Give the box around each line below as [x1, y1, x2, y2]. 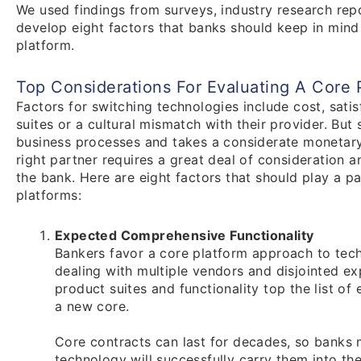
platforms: [16, 187, 82, 204]
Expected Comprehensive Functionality [55, 227, 314, 244]
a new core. [55, 298, 130, 315]
